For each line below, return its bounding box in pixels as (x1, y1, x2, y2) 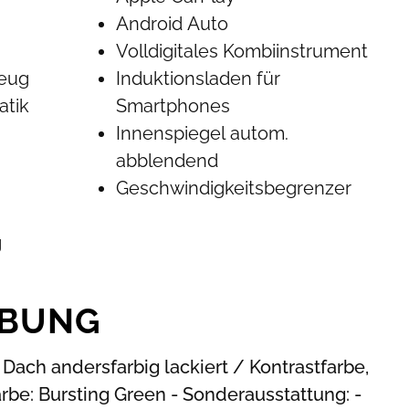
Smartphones (116, 95, 231, 117)
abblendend (116, 150, 219, 172)
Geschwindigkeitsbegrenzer (116, 177, 352, 199)
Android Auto (116, 13, 229, 35)
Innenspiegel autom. (116, 122, 289, 144)
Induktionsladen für (116, 68, 281, 89)
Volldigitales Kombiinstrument (116, 40, 369, 62)
